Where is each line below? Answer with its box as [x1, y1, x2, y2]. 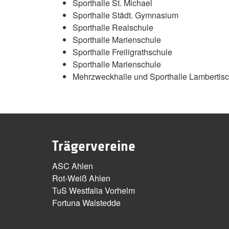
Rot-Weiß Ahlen [52, 172, 110, 184]
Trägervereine [52, 138, 135, 154]
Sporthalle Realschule [73, 21, 153, 33]
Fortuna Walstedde [52, 196, 121, 209]
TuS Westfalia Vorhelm [52, 184, 135, 196]
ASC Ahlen [52, 159, 93, 172]
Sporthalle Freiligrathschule [73, 45, 172, 58]
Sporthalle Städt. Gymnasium [73, 9, 178, 21]
